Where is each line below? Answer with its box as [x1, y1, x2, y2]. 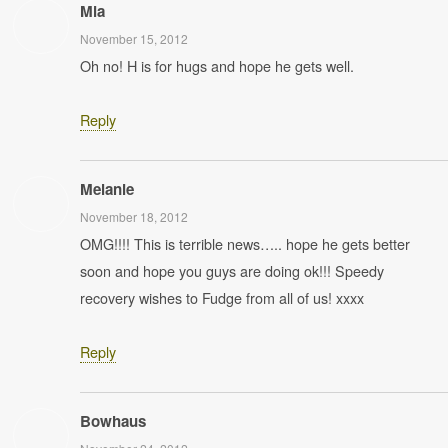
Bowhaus [80, 410, 146, 432]
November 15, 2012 [80, 30, 188, 47]
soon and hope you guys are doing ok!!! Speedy [80, 260, 384, 281]
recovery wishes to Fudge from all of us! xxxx [80, 287, 364, 308]
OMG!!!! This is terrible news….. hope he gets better [80, 233, 410, 254]
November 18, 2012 [80, 208, 188, 225]
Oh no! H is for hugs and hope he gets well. [80, 55, 354, 76]
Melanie [80, 178, 134, 200]
